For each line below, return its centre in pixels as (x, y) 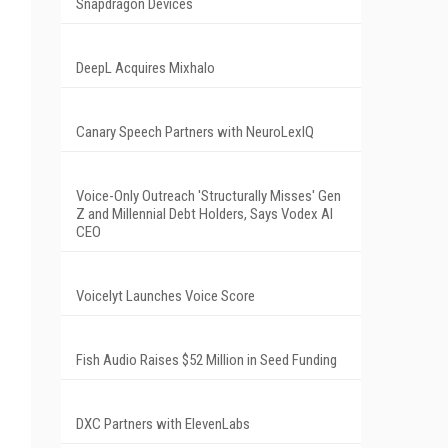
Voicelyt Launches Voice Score (165, 295)
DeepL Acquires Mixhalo (145, 67)
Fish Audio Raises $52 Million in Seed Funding (206, 359)
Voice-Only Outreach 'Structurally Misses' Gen (208, 195)
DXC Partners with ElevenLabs (163, 423)
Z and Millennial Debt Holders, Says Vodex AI (204, 213)
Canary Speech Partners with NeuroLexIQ (195, 131)
